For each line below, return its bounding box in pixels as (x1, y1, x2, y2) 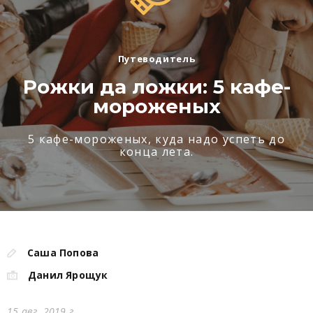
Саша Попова (27, 246, 99, 259)
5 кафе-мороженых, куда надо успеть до (28, 131, 285, 147)
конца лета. (119, 143, 194, 159)
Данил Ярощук (28, 268, 108, 282)
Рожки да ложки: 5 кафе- (22, 74, 291, 99)
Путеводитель (117, 52, 196, 65)
